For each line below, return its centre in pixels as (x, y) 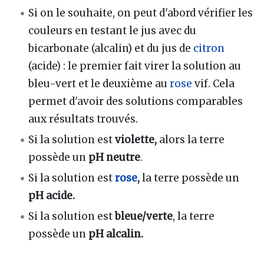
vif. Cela (214, 83)
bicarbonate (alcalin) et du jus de (111, 48)
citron (209, 48)
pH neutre (115, 158)
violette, (136, 140)
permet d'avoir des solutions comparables (136, 101)
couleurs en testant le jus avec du (113, 30)
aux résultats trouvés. (83, 119)
